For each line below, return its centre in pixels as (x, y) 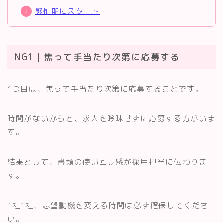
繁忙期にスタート (67, 11)
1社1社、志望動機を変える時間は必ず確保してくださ (108, 205)
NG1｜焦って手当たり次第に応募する (97, 57)
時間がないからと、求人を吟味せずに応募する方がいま (111, 118)
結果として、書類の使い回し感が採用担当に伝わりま (107, 162)
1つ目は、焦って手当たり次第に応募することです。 (106, 88)
